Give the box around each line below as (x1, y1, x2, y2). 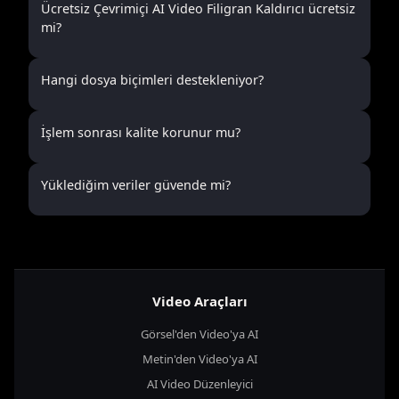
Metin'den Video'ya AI (142, 350, 257, 367)
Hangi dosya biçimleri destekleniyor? (41, 71, 264, 88)
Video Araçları (151, 292, 248, 310)
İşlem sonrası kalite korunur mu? (41, 124, 240, 141)
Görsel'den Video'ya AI (141, 325, 258, 342)
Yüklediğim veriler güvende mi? (41, 176, 231, 193)
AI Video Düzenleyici (146, 375, 253, 392)
